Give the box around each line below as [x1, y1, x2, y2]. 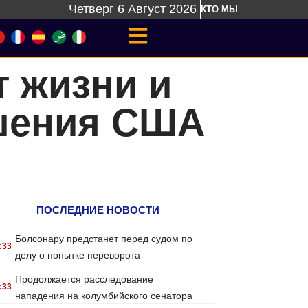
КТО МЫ [201, 4, 238, 14]
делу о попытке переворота [15, 250, 141, 261]
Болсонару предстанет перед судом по [15, 233, 193, 244]
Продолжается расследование [15, 274, 154, 285]
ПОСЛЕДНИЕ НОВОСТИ [36, 204, 159, 216]
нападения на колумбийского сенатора [15, 290, 193, 301]
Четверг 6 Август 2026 [69, 2, 197, 16]
